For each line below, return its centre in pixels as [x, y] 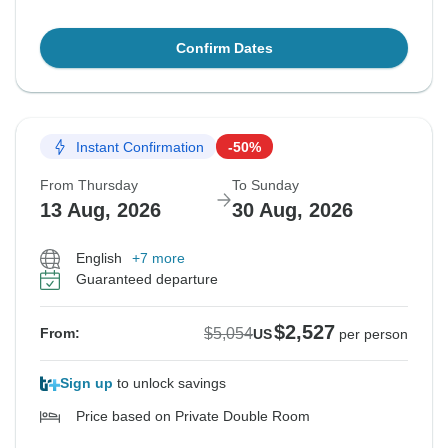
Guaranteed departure [147, 279]
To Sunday [265, 185]
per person [373, 334]
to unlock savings [169, 383]
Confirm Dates [224, 48]
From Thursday [89, 185]
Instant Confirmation [140, 146]
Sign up [86, 383]
